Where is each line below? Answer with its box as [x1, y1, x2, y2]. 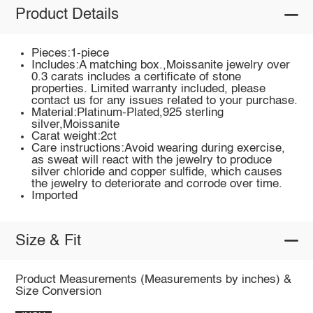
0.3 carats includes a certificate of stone [31, 71, 242, 83]
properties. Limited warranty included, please [31, 82, 266, 95]
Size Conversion [15, 285, 101, 298]
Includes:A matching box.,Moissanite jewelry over [31, 59, 291, 71]
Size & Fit [15, 233, 81, 249]
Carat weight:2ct [31, 130, 117, 143]
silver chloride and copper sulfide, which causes [31, 166, 283, 178]
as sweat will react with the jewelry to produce [31, 154, 272, 166]
